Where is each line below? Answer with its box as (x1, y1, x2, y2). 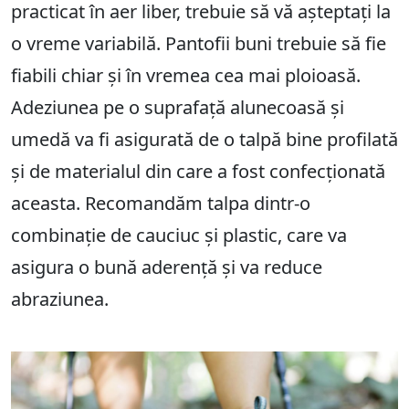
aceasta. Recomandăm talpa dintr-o (11, 191, 310, 216)
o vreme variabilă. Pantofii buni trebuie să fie (11, 31, 386, 57)
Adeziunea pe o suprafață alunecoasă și (11, 95, 344, 121)
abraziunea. (11, 287, 109, 312)
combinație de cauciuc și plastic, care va (11, 223, 347, 248)
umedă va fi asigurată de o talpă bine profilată (11, 127, 398, 152)
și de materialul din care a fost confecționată (11, 159, 385, 184)
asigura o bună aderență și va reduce (11, 255, 322, 280)
